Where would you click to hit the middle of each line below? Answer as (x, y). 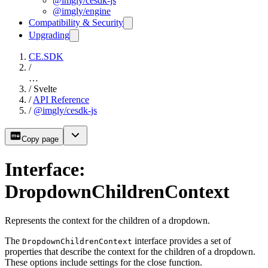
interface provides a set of (182, 241)
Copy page (40, 139)
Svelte (45, 89)
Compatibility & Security (76, 23)
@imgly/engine (82, 11)
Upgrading (49, 35)
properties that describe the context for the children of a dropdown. (130, 252)
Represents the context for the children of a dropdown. (107, 221)
